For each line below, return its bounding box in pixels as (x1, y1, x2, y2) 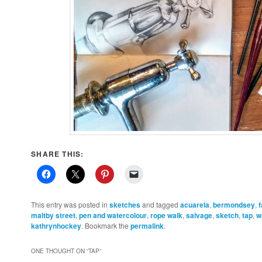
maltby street (31, 209, 76, 220)
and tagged (140, 199, 181, 209)
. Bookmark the (81, 220, 131, 230)
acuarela (180, 199, 210, 210)
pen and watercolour (79, 209, 147, 220)
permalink (130, 220, 164, 231)
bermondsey (213, 199, 256, 210)
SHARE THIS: (31, 148, 84, 159)
